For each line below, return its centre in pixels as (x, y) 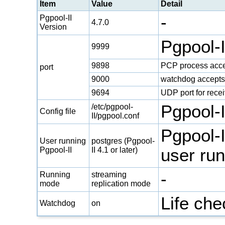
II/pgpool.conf (116, 116)
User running (63, 141)
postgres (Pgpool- (123, 141)
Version (53, 27)
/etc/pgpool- (113, 106)
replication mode (121, 183)
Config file (58, 111)
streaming (109, 174)
